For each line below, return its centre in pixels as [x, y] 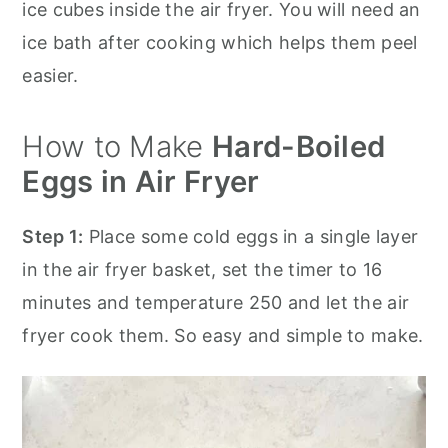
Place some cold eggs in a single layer [251, 237]
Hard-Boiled [299, 147]
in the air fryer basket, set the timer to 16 [202, 270]
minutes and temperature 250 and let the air [216, 303]
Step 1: [53, 237]
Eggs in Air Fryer [141, 182]
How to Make [117, 147]
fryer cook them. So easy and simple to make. [223, 336]
